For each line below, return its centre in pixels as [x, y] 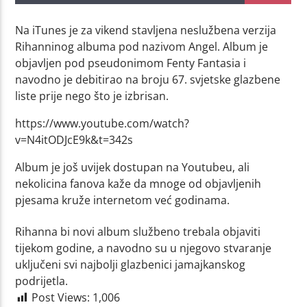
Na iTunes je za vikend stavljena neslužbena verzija [146, 30]
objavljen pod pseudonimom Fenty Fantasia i [131, 63]
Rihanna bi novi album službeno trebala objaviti [138, 232]
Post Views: [61, 298]
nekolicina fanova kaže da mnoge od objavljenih [138, 183]
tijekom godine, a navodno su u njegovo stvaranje [144, 248]
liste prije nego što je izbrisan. [92, 96]
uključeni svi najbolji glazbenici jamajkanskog [131, 265]
